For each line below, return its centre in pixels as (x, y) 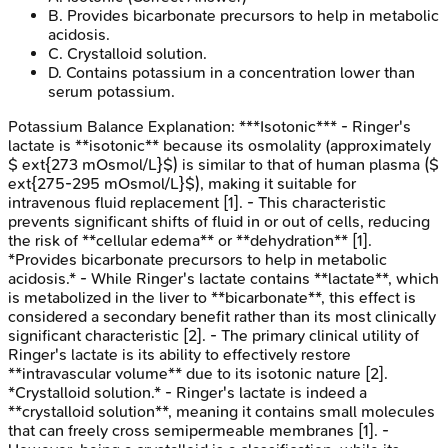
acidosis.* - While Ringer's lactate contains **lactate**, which (223, 278)
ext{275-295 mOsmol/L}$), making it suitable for (182, 183)
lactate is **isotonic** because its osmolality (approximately (219, 145)
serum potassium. (111, 91)
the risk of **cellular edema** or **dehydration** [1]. (190, 240)
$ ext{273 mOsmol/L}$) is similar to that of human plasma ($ (223, 164)
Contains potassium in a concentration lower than (240, 72)
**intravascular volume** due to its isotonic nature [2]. (198, 373)
